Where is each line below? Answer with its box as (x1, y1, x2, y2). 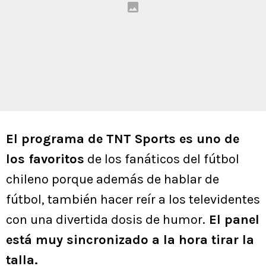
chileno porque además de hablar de (6, 172, 219, 188)
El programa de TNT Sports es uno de (6, 131, 239, 147)
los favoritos (6, 151, 84, 167)
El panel (205, 212, 259, 228)
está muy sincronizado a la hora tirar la (6, 232, 254, 248)
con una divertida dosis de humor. (6, 212, 205, 228)
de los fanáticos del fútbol (84, 151, 239, 167)
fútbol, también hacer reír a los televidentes (6, 192, 260, 208)
